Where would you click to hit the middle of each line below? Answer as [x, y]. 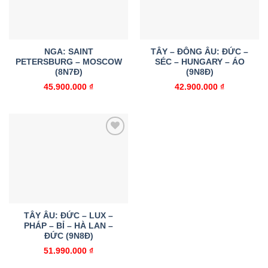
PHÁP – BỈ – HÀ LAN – [68, 226]
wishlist [110, 152]
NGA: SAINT [68, 52]
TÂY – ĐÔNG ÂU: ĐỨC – [200, 52]
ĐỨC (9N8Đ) [68, 236]
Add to [110, 144]
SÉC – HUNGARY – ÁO [200, 62]
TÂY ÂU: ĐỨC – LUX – [68, 216]
